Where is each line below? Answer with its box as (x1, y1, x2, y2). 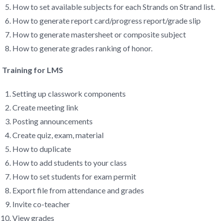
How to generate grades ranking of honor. (12, 43, 152, 53)
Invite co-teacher (12, 199, 70, 209)
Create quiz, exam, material (12, 130, 104, 140)
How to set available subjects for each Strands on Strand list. (12, 2, 215, 11)
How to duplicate (12, 144, 71, 153)
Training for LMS (2, 65, 63, 74)
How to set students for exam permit (12, 172, 136, 181)
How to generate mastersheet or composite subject (12, 30, 186, 39)
